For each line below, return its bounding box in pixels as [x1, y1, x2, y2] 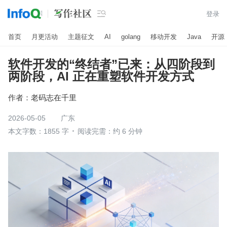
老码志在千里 [31, 93, 77, 102]
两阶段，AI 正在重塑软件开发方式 [8, 69, 194, 83]
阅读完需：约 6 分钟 [78, 127, 142, 135]
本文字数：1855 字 [8, 127, 69, 135]
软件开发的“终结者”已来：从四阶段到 [8, 57, 215, 71]
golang [121, 32, 140, 41]
